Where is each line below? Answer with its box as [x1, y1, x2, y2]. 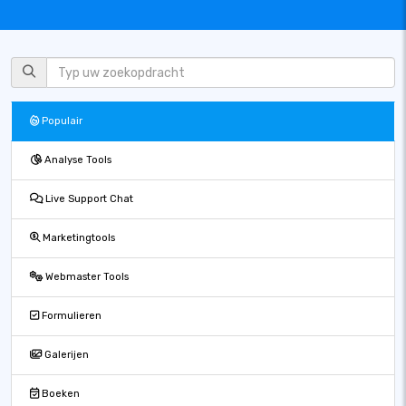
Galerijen [42, 349, 89, 361]
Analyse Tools [42, 154, 111, 166]
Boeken [39, 388, 80, 400]
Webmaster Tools [43, 271, 129, 283]
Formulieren [39, 310, 101, 322]
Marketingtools [40, 232, 115, 244]
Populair [39, 115, 82, 127]
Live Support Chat [43, 193, 133, 205]
